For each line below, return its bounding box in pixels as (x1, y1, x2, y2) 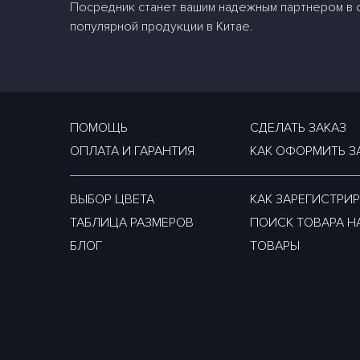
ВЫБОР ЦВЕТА (70, 191, 154, 207)
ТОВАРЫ (249, 238, 300, 254)
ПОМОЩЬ (70, 120, 128, 136)
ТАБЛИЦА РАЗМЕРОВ (70, 215, 194, 231)
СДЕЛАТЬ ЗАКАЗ (249, 120, 346, 136)
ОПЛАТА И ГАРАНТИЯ (70, 143, 194, 159)
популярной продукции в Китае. (70, 18, 253, 35)
